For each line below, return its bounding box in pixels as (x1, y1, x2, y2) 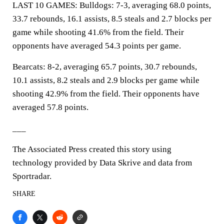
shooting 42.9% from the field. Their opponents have (12, 89, 199, 98)
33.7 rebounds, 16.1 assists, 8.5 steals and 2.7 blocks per (12, 14, 211, 23)
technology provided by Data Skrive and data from (12, 158, 192, 167)
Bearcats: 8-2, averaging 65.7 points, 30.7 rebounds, (12, 62, 197, 71)
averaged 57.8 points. (12, 102, 88, 112)
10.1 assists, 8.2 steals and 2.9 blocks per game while (12, 75, 199, 85)
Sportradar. (12, 171, 51, 181)
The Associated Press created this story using (12, 144, 171, 154)
